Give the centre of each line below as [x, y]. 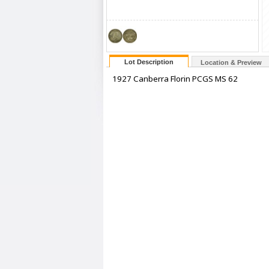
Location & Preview [231, 62]
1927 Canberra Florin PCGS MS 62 [175, 79]
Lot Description [149, 62]
